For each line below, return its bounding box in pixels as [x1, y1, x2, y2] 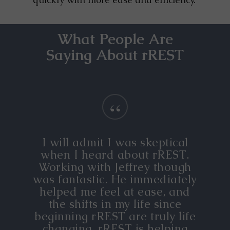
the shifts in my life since [48, 196, 182, 212]
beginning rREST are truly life [34, 208, 196, 224]
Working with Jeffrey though [39, 159, 191, 175]
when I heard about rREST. [41, 147, 189, 162]
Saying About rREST [46, 45, 184, 65]
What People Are [57, 29, 173, 49]
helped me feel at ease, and [40, 184, 190, 199]
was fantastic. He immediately [33, 171, 197, 187]
